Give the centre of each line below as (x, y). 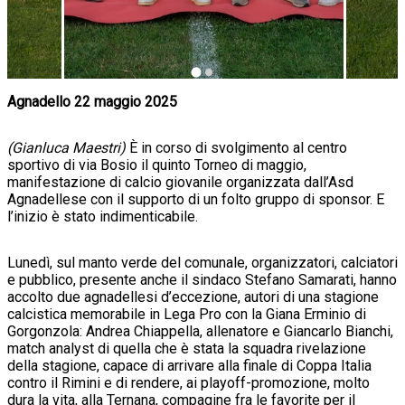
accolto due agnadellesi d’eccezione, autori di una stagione (193, 297)
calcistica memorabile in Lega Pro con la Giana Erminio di (187, 314)
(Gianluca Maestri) (66, 147)
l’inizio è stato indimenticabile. (103, 216)
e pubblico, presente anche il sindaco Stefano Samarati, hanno (202, 279)
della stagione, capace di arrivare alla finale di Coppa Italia (189, 365)
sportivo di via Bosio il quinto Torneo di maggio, (157, 165)
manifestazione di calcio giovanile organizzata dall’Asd (180, 182)
